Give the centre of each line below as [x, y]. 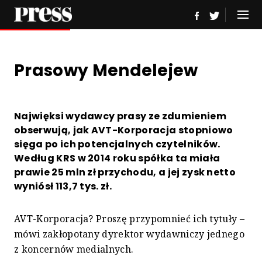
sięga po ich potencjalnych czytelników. [117, 144]
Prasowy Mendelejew [106, 70]
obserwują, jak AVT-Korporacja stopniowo [124, 130]
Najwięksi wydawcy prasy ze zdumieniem [120, 116]
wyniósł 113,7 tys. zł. [63, 186]
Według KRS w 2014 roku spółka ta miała [117, 158]
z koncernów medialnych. [74, 249]
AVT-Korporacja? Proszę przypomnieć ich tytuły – [130, 219]
